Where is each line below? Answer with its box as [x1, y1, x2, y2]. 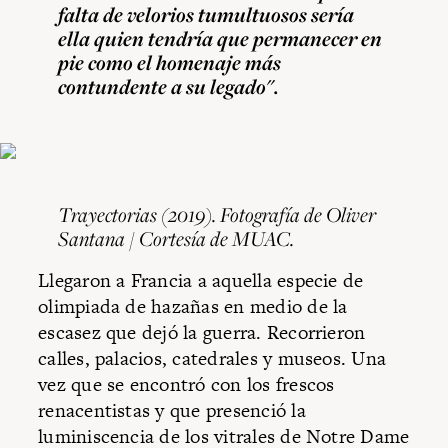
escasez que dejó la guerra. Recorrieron [38, 319, 366, 347]
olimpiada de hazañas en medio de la [38, 293, 348, 321]
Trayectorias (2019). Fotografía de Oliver [58, 200, 377, 228]
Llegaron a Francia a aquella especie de [38, 267, 364, 295]
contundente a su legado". [58, 73, 280, 101]
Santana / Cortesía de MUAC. [58, 224, 295, 252]
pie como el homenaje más [58, 49, 282, 77]
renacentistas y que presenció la [38, 397, 306, 425]
